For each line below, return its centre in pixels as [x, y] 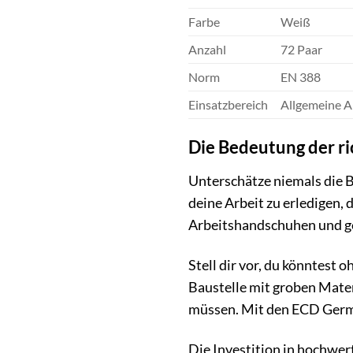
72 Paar [301, 50]
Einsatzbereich [228, 105]
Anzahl [207, 50]
